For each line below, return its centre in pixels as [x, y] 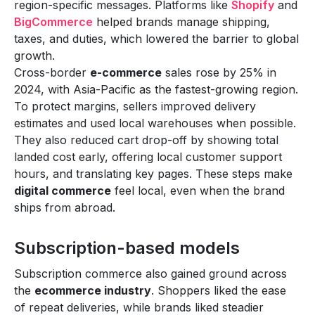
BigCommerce [53, 21]
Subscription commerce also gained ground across [150, 273]
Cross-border [52, 72]
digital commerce [63, 190]
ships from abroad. [65, 207]
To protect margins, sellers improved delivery [135, 106]
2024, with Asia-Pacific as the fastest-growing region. [156, 89]
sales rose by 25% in [219, 72]
